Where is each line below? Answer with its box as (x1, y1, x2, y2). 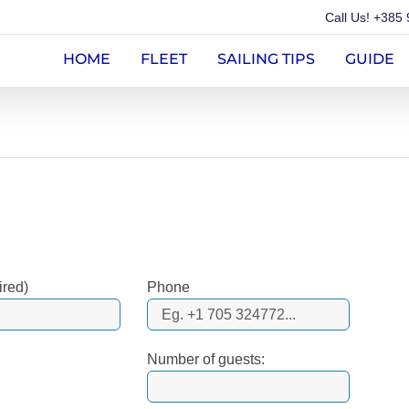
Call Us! (325, 9, 373, 25)
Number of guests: (147, 351, 266, 368)
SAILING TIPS (217, 49, 315, 68)
